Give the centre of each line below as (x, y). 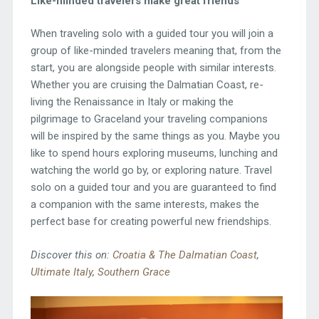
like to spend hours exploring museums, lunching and (154, 153)
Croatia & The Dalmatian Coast (184, 255)
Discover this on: (71, 255)
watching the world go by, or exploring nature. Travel (151, 171)
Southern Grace (134, 272)
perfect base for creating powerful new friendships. (151, 222)
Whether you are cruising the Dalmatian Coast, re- (147, 85)
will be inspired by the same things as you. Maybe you (155, 136)
